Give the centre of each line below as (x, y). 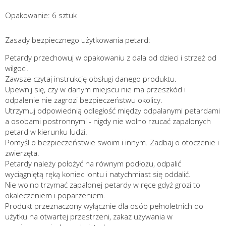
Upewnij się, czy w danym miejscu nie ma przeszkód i (95, 90)
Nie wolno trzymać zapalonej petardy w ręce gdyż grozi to (103, 185)
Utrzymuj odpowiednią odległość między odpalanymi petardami (112, 111)
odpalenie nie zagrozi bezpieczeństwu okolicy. (84, 100)
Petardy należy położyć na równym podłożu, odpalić (93, 164)
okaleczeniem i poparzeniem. (55, 195)
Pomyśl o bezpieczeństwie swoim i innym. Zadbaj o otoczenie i (112, 143)
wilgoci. (17, 68)
